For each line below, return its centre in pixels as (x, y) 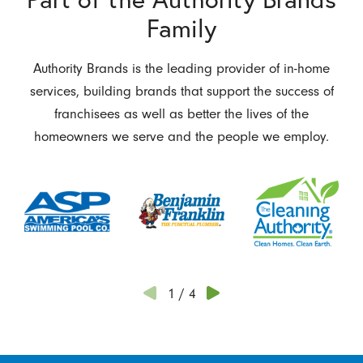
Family (181, 28)
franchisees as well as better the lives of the (181, 113)
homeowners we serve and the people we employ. (181, 136)
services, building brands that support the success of (181, 90)
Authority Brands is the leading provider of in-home (181, 68)
